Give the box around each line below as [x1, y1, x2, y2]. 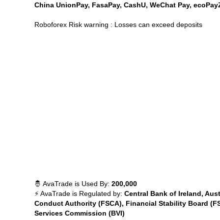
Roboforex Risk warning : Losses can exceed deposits [34, 21, 202, 28]
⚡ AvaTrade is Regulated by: [34, 190, 124, 197]
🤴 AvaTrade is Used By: [34, 180, 111, 188]
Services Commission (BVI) [34, 209, 125, 217]
